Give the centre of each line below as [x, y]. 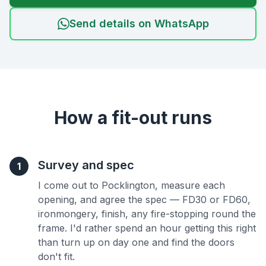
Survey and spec [86, 165]
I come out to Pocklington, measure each [132, 185]
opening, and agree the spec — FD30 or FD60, [144, 199]
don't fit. [56, 256]
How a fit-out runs [133, 118]
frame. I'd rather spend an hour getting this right [147, 228]
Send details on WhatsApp [139, 23]
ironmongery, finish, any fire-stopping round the [147, 214]
